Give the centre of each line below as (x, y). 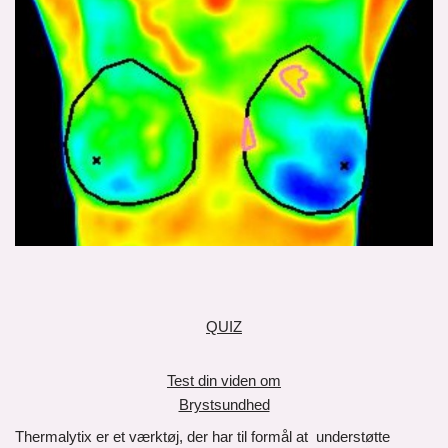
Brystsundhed (224, 404)
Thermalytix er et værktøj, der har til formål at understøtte (202, 436)
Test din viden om (224, 380)
